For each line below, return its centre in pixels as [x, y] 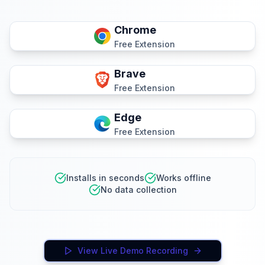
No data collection [138, 190]
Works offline [183, 178]
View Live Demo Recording [132, 251]
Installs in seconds [105, 178]
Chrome [135, 30]
